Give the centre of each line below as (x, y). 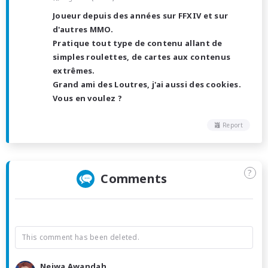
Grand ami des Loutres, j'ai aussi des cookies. (147, 84)
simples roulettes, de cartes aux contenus (142, 57)
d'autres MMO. (83, 29)
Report (233, 125)
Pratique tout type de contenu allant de (138, 43)
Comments (134, 178)
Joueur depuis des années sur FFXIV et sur (141, 15)
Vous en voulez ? (87, 98)
